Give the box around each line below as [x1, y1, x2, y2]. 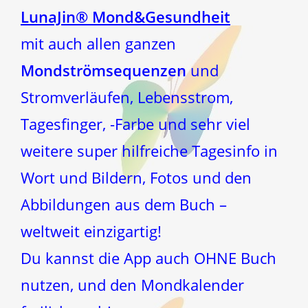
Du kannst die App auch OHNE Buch [21, 247, 276, 268]
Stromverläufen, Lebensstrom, [21, 86, 233, 107]
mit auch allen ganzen [21, 32, 176, 54]
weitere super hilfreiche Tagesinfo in [21, 140, 278, 161]
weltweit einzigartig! [21, 220, 162, 241]
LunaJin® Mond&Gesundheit [21, 5, 230, 27]
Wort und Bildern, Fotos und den [21, 166, 252, 188]
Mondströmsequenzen [21, 59, 186, 80]
